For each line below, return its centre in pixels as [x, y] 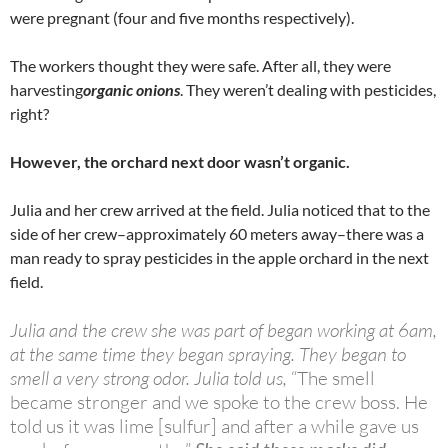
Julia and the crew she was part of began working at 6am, [223, 330]
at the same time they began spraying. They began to [208, 354]
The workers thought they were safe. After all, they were [200, 66]
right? [29, 114]
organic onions [131, 90]
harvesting [46, 90]
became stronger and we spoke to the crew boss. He [219, 402]
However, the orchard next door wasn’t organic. [180, 162]
